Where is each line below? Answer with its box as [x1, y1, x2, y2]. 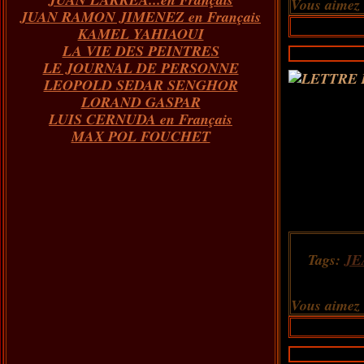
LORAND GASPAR [80, 92, 201, 112]
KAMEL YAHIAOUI [77, 24, 204, 44]
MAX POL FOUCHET [71, 126, 210, 146]
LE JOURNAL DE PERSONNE [42, 58, 239, 78]
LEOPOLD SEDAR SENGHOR [43, 75, 238, 95]
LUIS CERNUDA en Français [49, 109, 232, 129]
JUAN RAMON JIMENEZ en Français [20, 6, 261, 27]
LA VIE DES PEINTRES [62, 41, 219, 61]
